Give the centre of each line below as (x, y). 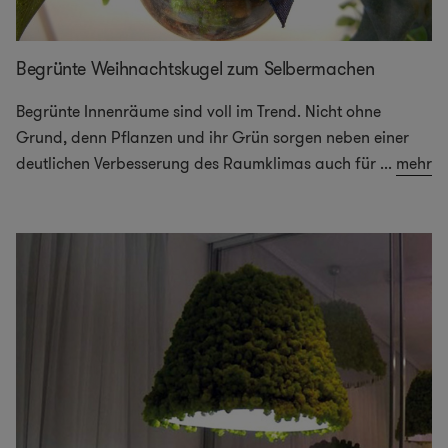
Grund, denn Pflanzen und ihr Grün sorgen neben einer (212, 138)
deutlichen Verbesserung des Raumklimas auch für (196, 164)
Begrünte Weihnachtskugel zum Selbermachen (195, 69)
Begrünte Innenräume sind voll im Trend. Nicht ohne (198, 112)
